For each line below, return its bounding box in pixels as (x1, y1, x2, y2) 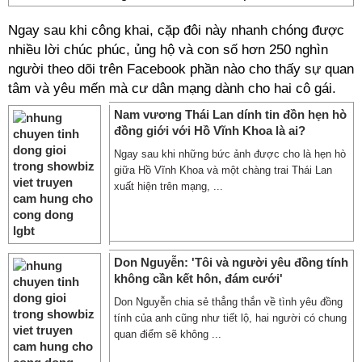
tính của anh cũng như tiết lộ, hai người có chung (114, 312, 347, 324)
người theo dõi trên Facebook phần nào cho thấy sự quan (8, 61, 354, 77)
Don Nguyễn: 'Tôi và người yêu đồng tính (114, 255, 348, 269)
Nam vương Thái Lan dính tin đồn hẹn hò (114, 107, 347, 121)
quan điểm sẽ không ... (114, 328, 221, 340)
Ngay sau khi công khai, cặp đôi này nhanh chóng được (8, 23, 344, 38)
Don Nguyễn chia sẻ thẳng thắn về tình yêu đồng (114, 296, 343, 308)
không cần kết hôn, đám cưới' (114, 271, 283, 285)
